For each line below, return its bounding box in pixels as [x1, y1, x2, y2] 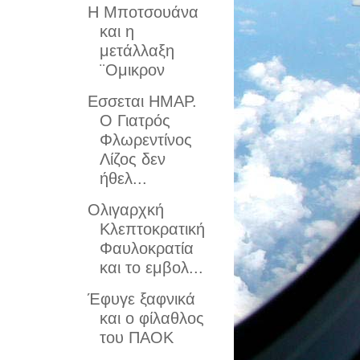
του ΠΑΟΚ [99, 329, 174, 346]
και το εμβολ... [99, 259, 203, 276]
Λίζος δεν [99, 150, 166, 168]
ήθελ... [99, 170, 147, 187]
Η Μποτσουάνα [87, 3, 198, 21]
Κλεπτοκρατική [99, 220, 205, 238]
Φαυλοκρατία [99, 239, 194, 257]
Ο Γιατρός [99, 112, 170, 129]
